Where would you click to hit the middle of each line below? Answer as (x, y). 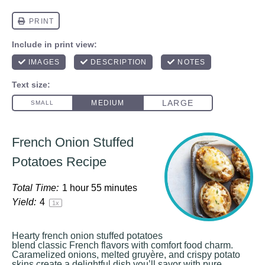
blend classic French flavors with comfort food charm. (122, 245)
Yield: (24, 202)
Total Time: (35, 188)
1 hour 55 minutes (100, 188)
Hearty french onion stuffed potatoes (87, 236)
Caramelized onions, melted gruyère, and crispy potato (126, 255)
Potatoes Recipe (59, 162)
